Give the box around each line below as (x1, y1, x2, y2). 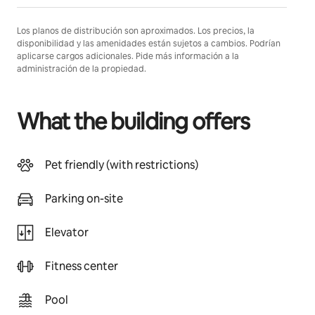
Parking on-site (45, 191, 123, 206)
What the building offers (17, 107, 250, 136)
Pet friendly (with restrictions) (45, 157, 198, 172)
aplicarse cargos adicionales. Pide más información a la (17, 51, 239, 62)
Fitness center (45, 259, 118, 274)
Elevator (45, 225, 89, 240)
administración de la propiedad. (17, 63, 146, 75)
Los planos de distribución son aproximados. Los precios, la (17, 25, 255, 37)
